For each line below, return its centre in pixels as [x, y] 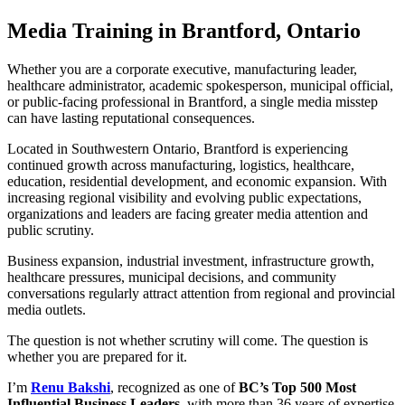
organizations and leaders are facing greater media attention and [188, 213]
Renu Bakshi [71, 387]
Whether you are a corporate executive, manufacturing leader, [182, 69]
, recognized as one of [174, 387]
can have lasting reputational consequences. [131, 118]
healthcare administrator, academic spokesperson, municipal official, [200, 85]
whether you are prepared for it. [97, 356]
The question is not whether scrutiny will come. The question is [188, 340]
